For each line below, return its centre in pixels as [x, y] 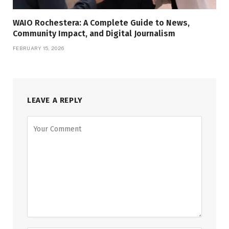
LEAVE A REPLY [55, 100]
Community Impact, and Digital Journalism [94, 34]
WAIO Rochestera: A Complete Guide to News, [101, 23]
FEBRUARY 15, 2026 [39, 48]
